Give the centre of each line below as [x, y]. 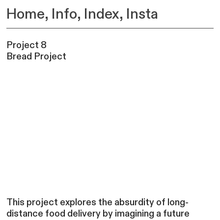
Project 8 [27, 45]
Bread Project [37, 56]
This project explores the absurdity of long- [98, 203]
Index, [104, 14]
